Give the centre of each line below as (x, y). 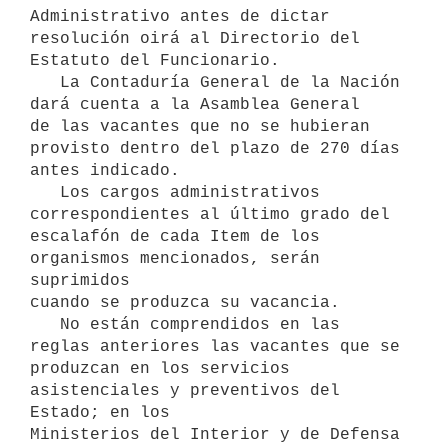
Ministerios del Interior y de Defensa (215, 434)
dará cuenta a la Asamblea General (195, 104)
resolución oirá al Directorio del (195, 38)
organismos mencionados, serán (175, 258)
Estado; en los (100, 412)
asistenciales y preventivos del (185, 390)
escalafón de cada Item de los (175, 236)
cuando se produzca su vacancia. (185, 302)
